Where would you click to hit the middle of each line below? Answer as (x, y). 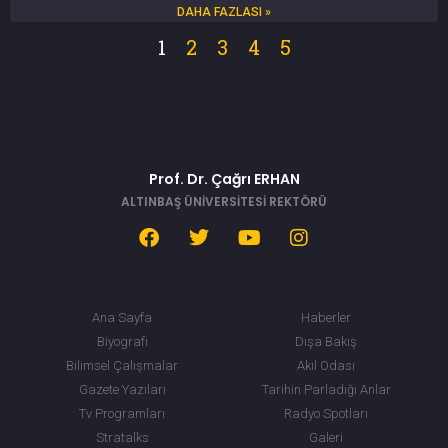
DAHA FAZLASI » (224, 11)
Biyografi (122, 341)
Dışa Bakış (326, 341)
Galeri (326, 437)
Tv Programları (122, 413)
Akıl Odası (326, 365)
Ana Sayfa (122, 317)
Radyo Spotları (326, 413)
